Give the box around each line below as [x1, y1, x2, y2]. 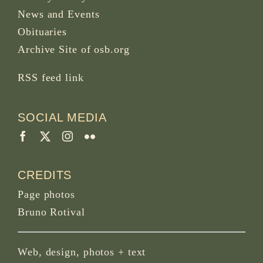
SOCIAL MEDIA [18, 110, 107, 124]
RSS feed [18, 72, 62, 84]
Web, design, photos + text [18, 245, 146, 258]
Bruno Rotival [18, 205, 85, 218]
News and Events [18, 8, 100, 21]
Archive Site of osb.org [18, 43, 130, 56]
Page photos [18, 188, 75, 200]
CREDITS [18, 168, 72, 181]
